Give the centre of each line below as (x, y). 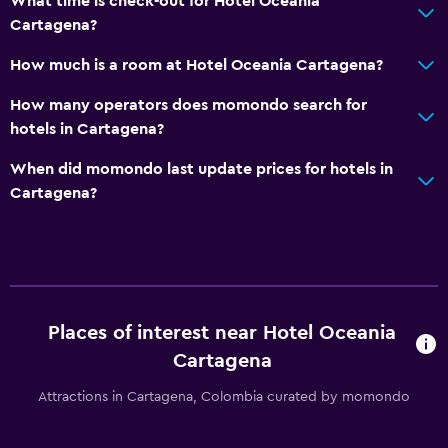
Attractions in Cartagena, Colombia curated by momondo (224, 396)
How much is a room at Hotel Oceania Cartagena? (196, 64)
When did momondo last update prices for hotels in (201, 168)
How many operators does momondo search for (188, 104)
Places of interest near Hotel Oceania (222, 332)
